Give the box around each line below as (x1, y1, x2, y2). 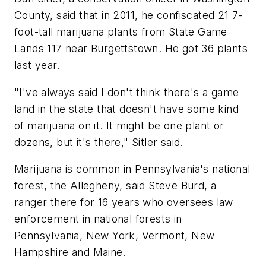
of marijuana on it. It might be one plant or (14, 119, 224, 132)
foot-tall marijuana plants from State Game (14, 26, 227, 39)
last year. (14, 59, 61, 72)
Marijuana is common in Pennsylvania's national (14, 163, 251, 176)
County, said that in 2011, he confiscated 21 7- (14, 9, 243, 22)
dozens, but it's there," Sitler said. (14, 135, 183, 148)
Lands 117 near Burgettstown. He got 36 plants (14, 42, 248, 55)
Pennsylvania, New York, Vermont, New (14, 229, 215, 242)
